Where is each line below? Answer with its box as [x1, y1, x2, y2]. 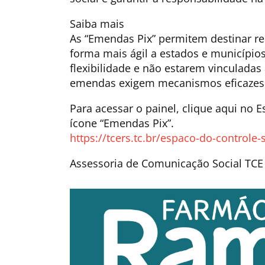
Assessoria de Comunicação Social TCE [69, 156, 263, 170]
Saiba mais [69, 16, 124, 31]
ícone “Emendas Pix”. [69, 115, 174, 130]
